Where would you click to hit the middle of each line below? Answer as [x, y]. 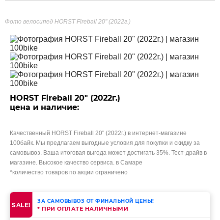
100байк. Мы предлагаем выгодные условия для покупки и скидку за [105, 143]
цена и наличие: [44, 107]
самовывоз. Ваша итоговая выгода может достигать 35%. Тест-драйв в [108, 153]
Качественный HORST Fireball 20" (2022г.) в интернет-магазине [98, 133]
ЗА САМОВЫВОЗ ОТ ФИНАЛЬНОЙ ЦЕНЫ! [96, 201]
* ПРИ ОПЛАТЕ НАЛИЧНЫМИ [83, 209]
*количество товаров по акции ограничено [69, 172]
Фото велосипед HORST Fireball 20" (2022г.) [68, 22]
